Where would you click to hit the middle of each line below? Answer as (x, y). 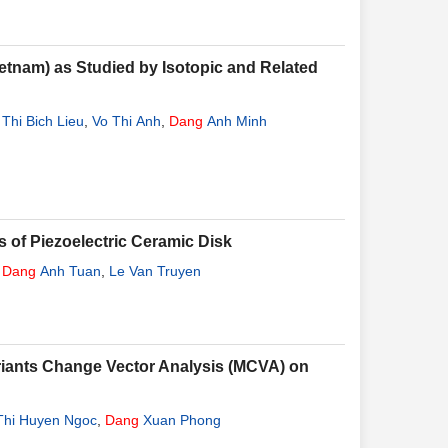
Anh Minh (235, 121)
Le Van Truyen (155, 271)
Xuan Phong (180, 420)
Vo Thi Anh (126, 121)
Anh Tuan (68, 271)
